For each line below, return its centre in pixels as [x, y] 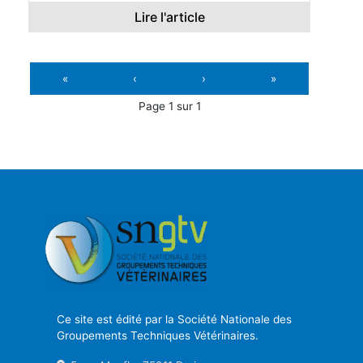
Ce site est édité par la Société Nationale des [174, 319]
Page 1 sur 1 [169, 106]
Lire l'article [169, 17]
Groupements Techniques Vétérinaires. [157, 335]
